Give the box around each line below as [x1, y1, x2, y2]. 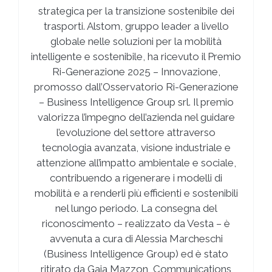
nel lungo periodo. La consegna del [55, 202, 217, 214]
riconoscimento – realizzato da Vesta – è [42, 217, 230, 229]
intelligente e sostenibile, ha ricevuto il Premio [31, 50, 241, 63]
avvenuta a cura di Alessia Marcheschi [49, 232, 223, 245]
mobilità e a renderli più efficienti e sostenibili [34, 186, 238, 199]
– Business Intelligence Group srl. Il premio [38, 95, 234, 108]
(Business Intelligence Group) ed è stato [44, 247, 228, 260]
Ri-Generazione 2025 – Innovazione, [52, 65, 220, 78]
